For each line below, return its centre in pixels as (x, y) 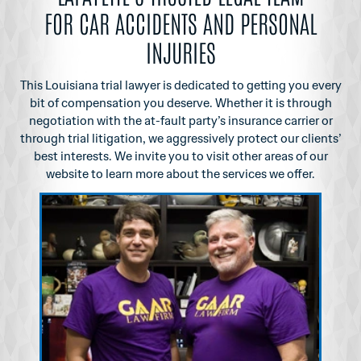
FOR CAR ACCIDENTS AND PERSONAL (180, 22)
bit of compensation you (97, 103)
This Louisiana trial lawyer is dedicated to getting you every (180, 85)
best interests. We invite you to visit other (147, 156)
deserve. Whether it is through (248, 103)
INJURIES (180, 51)
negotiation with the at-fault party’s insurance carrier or (180, 120)
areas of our (295, 156)
